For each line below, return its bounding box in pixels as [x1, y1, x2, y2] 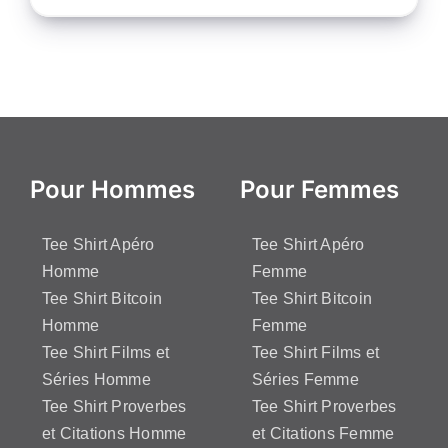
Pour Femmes [240, 174, 399, 204]
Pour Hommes [30, 174, 195, 204]
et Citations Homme [42, 424, 187, 442]
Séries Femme [252, 370, 359, 388]
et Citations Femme [252, 424, 395, 442]
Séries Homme [42, 370, 151, 388]
